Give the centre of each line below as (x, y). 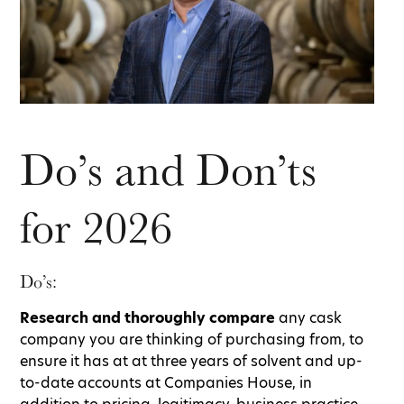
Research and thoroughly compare (147, 317)
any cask (308, 317)
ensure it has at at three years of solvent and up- (191, 361)
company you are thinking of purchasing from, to (192, 339)
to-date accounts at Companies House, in (166, 382)
